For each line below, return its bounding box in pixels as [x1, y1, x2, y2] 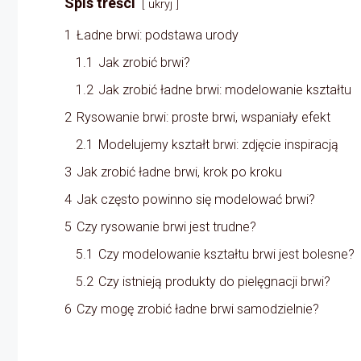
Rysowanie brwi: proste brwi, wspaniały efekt [77, 109, 330, 125]
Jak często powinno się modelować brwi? [77, 191, 315, 207]
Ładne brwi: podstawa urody [77, 27, 239, 43]
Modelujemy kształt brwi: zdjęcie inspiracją [98, 136, 338, 152]
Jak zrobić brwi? [98, 54, 190, 70]
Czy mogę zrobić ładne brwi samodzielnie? [77, 301, 319, 317]
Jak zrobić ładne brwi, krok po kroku [77, 164, 282, 180]
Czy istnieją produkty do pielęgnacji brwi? [98, 273, 330, 289]
